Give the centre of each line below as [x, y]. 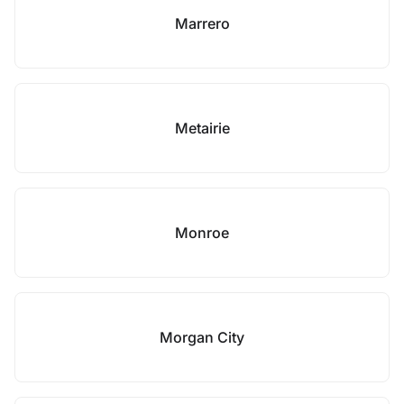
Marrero [202, 23]
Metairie [202, 128]
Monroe [202, 233]
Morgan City [202, 337]
